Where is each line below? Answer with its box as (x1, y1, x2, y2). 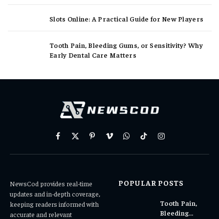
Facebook (57, 135, 86, 145)
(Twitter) (74, 146, 99, 155)
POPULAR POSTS (118, 177, 184, 187)
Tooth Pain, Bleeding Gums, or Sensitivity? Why (49, 40, 203, 49)
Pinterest (91, 135, 118, 145)
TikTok (143, 135, 164, 145)
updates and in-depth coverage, (10, 189, 100, 198)
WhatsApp (126, 135, 157, 145)
